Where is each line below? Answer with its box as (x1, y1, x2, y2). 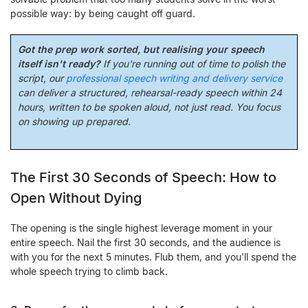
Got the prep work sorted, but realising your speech (18, 43, 265, 55)
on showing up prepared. (18, 115, 131, 127)
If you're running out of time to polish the (100, 58, 285, 69)
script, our (18, 72, 66, 84)
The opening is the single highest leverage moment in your (10, 222, 272, 234)
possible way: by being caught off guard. (10, 8, 195, 19)
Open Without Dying (10, 190, 142, 206)
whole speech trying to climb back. (10, 265, 168, 277)
